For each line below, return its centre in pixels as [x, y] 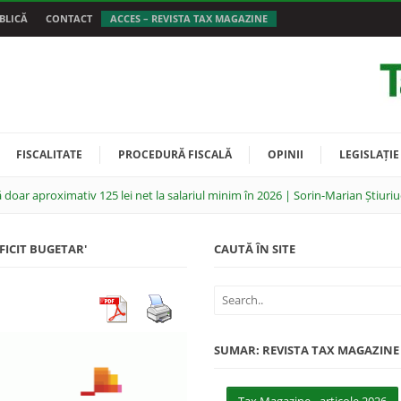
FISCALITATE [49, 154]
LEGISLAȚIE [369, 154]
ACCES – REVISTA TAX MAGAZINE [189, 18]
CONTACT [69, 18]
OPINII [286, 154]
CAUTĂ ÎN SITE [254, 249]
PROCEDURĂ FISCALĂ [175, 154]
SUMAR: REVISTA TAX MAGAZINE [306, 350]
